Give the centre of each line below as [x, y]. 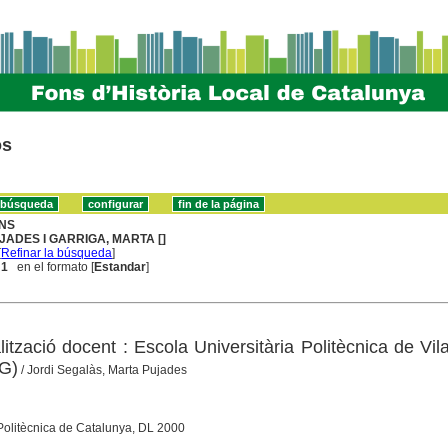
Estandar [120, 266]
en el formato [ [51, 266]
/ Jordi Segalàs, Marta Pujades [102, 369]
